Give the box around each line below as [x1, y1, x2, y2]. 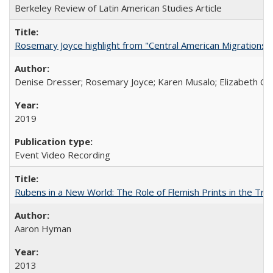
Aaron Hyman [15, 222, 71, 235]
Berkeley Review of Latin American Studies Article [15, 1, 222, 14]
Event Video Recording [15, 148, 110, 161]
